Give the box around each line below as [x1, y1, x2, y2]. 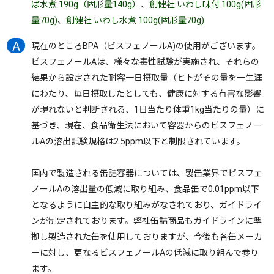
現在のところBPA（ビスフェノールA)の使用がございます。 [31, 41, 261, 51]
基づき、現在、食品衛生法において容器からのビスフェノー [31, 120, 262, 130]
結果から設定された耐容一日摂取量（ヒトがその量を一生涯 [31, 73, 263, 83]
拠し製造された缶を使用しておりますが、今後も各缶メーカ [31, 232, 263, 242]
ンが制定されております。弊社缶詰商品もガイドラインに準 [31, 216, 262, 226]
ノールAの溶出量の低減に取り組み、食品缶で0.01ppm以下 [31, 184, 260, 194]
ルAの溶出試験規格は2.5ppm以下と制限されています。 [31, 136, 263, 146]
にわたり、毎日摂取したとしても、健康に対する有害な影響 [31, 89, 262, 98]
